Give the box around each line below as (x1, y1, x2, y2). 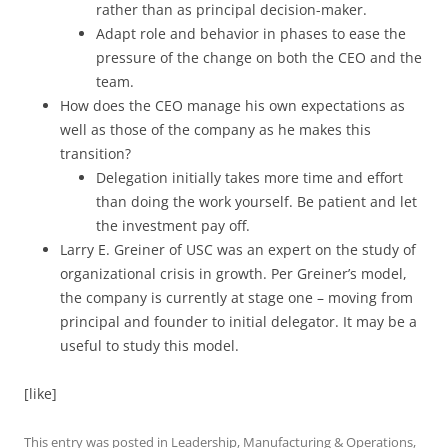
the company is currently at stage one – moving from (60, 287, 413, 307)
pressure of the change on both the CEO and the (96, 47, 422, 67)
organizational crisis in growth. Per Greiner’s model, (60, 263, 407, 283)
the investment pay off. (96, 215, 250, 235)
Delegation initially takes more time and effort (96, 167, 403, 187)
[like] (24, 383, 57, 403)
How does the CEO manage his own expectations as (60, 95, 405, 115)
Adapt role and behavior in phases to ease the (96, 23, 406, 43)
